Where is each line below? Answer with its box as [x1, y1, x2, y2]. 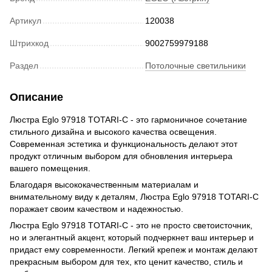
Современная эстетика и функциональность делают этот [10, 138, 237, 149]
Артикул [10, 15, 41, 25]
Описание [10, 90, 63, 103]
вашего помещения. [10, 163, 90, 173]
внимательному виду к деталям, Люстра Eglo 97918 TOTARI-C [10, 191, 259, 202]
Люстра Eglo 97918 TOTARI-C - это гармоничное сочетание [10, 114, 247, 124]
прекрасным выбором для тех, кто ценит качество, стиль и [10, 256, 243, 267]
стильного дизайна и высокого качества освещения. [10, 126, 217, 137]
